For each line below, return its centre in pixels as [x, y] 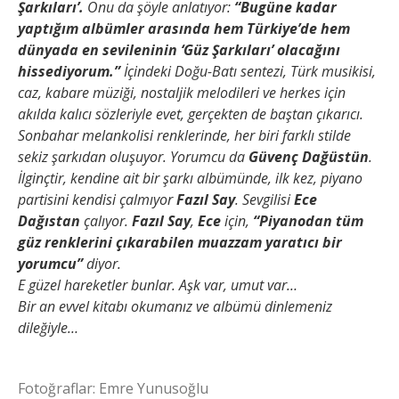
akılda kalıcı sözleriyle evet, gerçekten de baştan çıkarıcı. [191, 114]
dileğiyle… [48, 328]
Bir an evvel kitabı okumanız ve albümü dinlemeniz [175, 307]
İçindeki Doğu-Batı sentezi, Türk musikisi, [248, 72]
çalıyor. [106, 221]
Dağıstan [49, 221]
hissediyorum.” [69, 72]
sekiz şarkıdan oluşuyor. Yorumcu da [133, 157]
